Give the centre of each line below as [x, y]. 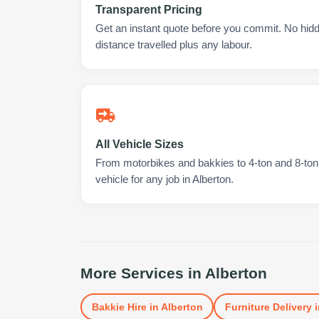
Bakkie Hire [119, 307]
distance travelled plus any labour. [174, 45]
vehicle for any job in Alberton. [164, 179]
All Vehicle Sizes [140, 144]
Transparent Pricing [149, 10]
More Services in [143, 273]
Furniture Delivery [268, 307]
